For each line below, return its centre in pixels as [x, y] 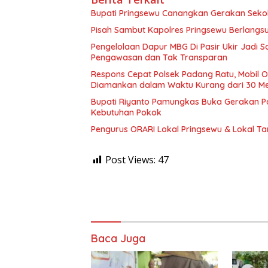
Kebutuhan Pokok [126, 113]
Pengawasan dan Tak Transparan [159, 58]
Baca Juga [118, 239]
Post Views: [130, 160]
